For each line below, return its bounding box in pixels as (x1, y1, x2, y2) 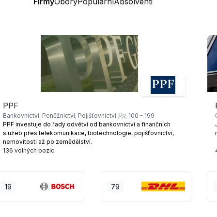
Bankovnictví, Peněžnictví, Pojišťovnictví (3, 112, 117, 120)
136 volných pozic (3, 147, 55, 155)
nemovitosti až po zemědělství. (3, 138, 93, 146)
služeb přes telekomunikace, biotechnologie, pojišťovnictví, (3, 129, 174, 137)
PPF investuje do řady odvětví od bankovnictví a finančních (3, 121, 171, 128)
